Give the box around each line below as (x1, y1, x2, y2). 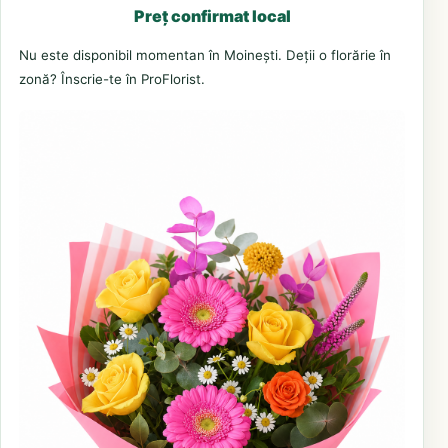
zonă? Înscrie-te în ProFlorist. (19, 70, 205, 87)
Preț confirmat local (133, 5, 291, 26)
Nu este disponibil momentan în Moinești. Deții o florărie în (19, 46, 391, 63)
